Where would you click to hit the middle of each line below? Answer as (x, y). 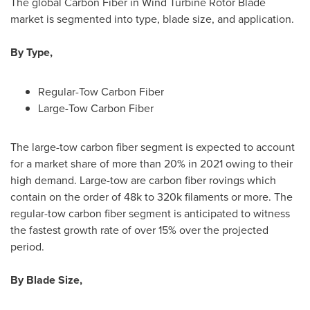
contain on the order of (67, 197)
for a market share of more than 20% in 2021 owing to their (152, 163)
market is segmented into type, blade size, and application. (152, 19)
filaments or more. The (237, 197)
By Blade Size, (46, 280)
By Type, (31, 52)
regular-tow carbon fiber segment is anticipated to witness (150, 213)
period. (27, 246)
